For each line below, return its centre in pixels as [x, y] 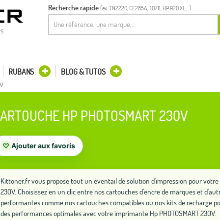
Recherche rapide [73, 8]
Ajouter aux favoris [43, 146]
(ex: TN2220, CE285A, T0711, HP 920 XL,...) [146, 8]
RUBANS [21, 72]
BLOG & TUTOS [83, 72]
